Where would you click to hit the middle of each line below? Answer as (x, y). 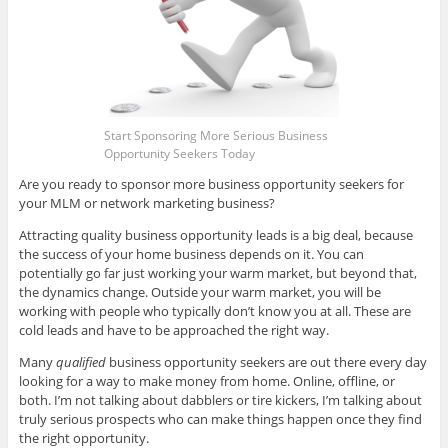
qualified (80, 362)
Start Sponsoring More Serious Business (216, 136)
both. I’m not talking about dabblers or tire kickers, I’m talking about (220, 400)
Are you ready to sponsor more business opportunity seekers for (211, 184)
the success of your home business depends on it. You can (191, 254)
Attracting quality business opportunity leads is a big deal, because (215, 235)
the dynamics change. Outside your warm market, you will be (199, 292)
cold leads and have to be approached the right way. (173, 330)
